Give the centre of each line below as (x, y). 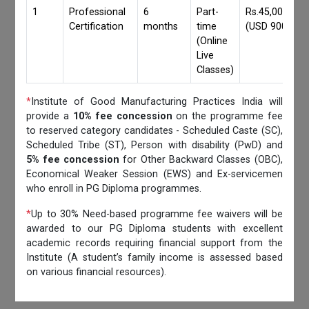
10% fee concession (122, 116)
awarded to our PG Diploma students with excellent (154, 228)
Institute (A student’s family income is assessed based (154, 257)
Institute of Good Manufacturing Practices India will (157, 101)
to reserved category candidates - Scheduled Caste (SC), (154, 130)
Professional (98, 12)
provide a (50, 116)
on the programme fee (227, 116)
